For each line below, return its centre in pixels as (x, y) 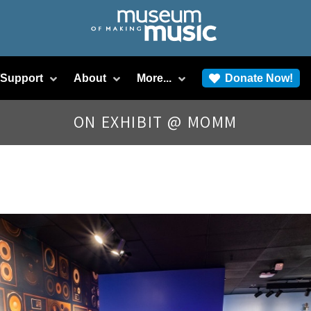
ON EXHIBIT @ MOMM (155, 121)
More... (154, 78)
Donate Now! (259, 78)
